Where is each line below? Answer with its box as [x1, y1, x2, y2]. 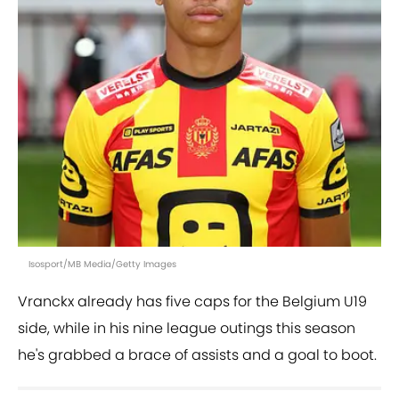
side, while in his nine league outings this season [18, 318, 355, 339]
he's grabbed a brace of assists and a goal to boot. [18, 345, 377, 366]
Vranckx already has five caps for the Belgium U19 [18, 291, 367, 313]
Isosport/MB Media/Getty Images [28, 257, 176, 272]
